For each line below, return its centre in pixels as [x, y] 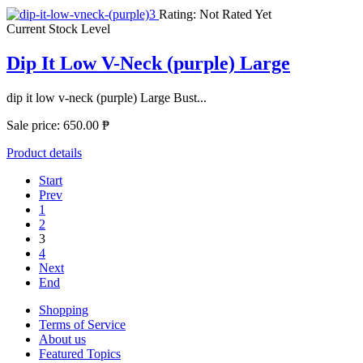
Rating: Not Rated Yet [215, 15]
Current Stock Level [58, 29]
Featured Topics [80, 354]
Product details [44, 153]
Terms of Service [82, 325]
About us [62, 340]
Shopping [64, 310]
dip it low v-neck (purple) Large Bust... [107, 98]
